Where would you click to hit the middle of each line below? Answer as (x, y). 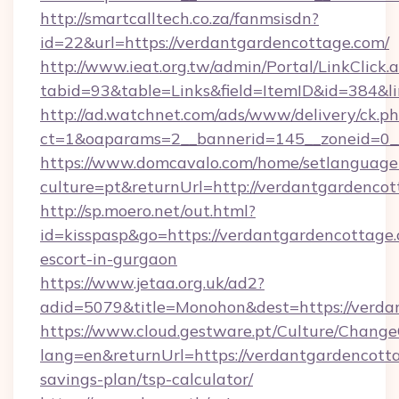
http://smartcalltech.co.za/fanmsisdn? (179, 18)
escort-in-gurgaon (109, 259)
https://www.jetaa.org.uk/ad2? (152, 283)
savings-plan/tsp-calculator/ (147, 379)
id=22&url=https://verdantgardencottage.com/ (215, 42)
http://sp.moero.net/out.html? (148, 211)
